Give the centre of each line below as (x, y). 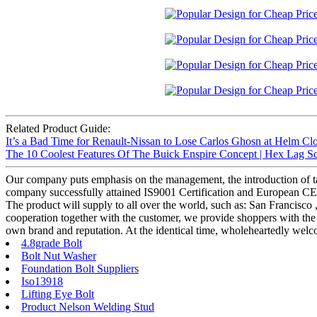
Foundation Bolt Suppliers (80, 269)
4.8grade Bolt (52, 243)
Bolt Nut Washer (59, 256)
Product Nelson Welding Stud (88, 307)
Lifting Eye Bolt (58, 294)
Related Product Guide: (58, 129)
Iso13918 (42, 282)
